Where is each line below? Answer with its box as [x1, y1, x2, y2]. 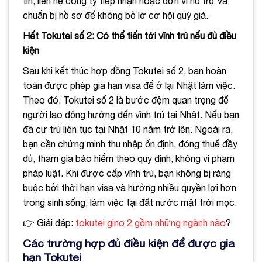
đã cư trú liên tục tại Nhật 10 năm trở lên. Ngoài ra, [23, 123, 233, 135]
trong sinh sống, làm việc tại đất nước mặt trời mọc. [23, 196, 237, 208]
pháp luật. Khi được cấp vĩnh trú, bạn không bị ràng [23, 167, 231, 178]
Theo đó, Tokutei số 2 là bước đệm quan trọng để [23, 94, 229, 105]
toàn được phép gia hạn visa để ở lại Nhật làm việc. [23, 80, 235, 91]
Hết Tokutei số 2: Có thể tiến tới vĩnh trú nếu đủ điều [23, 30, 236, 41]
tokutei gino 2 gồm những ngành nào [75, 217, 226, 228]
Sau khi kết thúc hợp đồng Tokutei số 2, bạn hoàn [23, 65, 226, 76]
